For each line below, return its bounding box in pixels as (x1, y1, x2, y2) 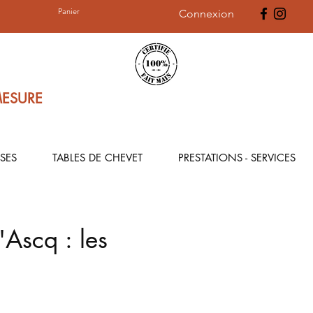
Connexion (179, 6, 234, 20)
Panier (58, 6, 80, 17)
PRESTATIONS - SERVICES (177, 151, 296, 164)
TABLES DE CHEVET (52, 151, 143, 164)
